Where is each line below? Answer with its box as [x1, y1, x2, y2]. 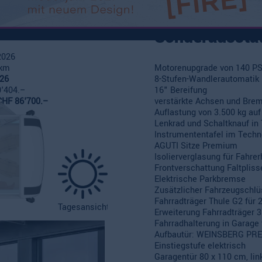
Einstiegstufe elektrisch [154, 240, 246, 253]
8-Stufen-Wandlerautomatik [154, 73, 259, 86]
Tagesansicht [58, 201, 109, 213]
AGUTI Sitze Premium [154, 140, 237, 153]
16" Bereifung [154, 84, 207, 97]
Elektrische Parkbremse [154, 173, 246, 186]
